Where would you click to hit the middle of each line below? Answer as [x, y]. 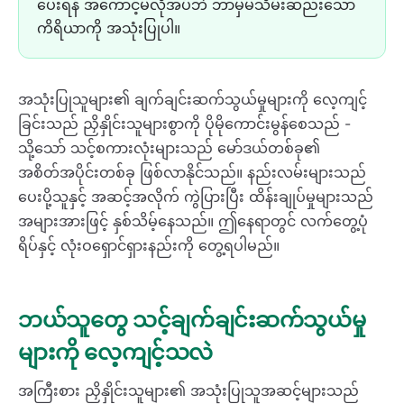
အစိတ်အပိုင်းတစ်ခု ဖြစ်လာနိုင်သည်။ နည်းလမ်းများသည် [192, 172]
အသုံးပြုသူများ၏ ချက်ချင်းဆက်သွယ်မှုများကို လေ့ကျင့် [193, 99]
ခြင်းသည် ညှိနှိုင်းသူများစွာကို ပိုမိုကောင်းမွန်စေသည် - [184, 124]
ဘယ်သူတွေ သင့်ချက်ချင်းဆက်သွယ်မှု [192, 320]
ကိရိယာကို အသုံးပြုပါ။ [109, 28]
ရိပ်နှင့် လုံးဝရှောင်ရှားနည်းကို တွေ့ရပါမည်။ [149, 245]
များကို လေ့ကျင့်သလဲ [116, 353]
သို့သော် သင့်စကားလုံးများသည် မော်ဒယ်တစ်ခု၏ [169, 148]
